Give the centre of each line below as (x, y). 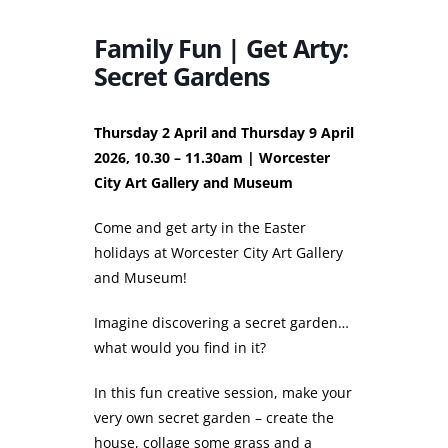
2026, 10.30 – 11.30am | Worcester (212, 158)
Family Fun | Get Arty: (221, 48)
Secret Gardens (181, 76)
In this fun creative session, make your (223, 393)
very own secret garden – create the (214, 418)
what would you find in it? (180, 348)
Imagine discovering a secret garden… (221, 323)
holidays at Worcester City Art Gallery (218, 253)
